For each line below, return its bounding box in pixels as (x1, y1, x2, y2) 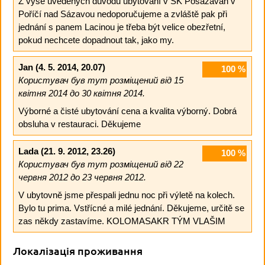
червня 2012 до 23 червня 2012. (18, 172, 146, 183)
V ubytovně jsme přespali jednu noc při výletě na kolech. (18, 189, 235, 200)
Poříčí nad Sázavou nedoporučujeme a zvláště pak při (18, 8, 227, 19)
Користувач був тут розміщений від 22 (18, 159, 183, 170)
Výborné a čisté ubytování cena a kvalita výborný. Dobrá (18, 105, 237, 116)
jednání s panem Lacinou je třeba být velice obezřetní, (18, 21, 225, 32)
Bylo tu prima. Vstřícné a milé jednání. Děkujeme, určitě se (18, 202, 244, 213)
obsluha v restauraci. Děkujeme (18, 118, 141, 129)
